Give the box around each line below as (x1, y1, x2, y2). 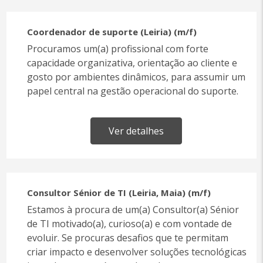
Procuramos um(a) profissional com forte (27, 42, 209, 55)
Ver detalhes (108, 124, 164, 137)
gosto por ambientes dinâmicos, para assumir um (27, 70, 246, 83)
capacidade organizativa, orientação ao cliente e (27, 56, 238, 69)
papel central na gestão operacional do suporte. (27, 85, 239, 97)
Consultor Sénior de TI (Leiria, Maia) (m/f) (27, 187, 211, 198)
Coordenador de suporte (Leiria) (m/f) (27, 26, 197, 38)
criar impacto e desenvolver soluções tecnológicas (27, 245, 247, 258)
